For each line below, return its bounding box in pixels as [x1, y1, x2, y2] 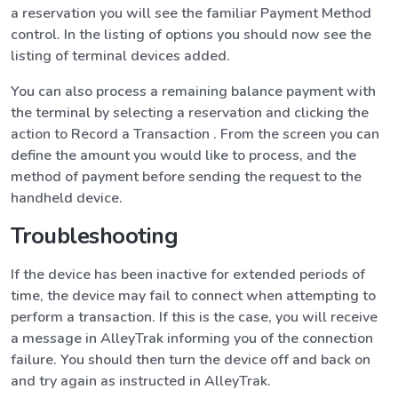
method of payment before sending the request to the [11, 166, 362, 187]
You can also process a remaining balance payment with [11, 81, 376, 101]
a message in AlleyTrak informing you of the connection [11, 328, 373, 348]
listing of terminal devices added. [11, 45, 230, 66]
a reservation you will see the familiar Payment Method [11, 3, 371, 23]
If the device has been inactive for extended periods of [11, 264, 365, 284]
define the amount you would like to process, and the [11, 145, 356, 165]
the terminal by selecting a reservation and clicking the [11, 102, 369, 123]
